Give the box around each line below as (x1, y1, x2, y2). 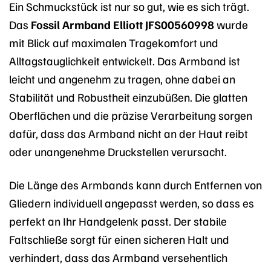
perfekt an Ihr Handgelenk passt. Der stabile (9, 214, 227, 229)
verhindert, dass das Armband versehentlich (9, 250, 227, 265)
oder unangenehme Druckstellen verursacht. (9, 144, 227, 159)
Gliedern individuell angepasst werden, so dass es (9, 195, 254, 211)
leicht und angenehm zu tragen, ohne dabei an (9, 71, 235, 87)
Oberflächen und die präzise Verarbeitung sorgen (9, 108, 252, 123)
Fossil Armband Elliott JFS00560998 (31, 17, 214, 32)
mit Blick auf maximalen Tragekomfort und (9, 35, 218, 50)
